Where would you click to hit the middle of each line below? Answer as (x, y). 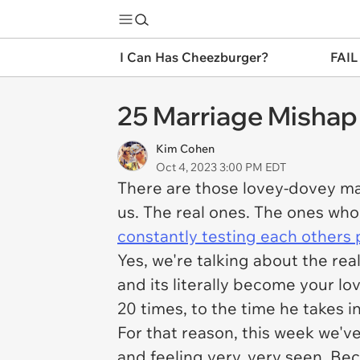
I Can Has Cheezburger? (194, 57)
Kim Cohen (185, 149)
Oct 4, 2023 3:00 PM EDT (221, 167)
